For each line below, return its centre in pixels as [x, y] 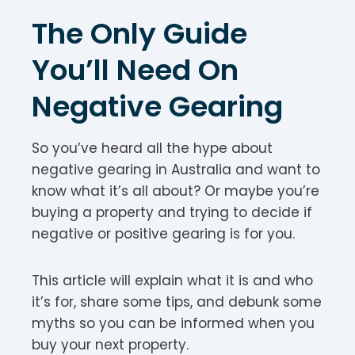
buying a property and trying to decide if [172, 212]
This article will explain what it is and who [172, 280]
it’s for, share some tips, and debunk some [177, 302]
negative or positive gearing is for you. [163, 233]
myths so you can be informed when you [173, 323]
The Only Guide [139, 33]
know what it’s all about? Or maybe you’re [176, 191]
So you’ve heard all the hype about [152, 148]
